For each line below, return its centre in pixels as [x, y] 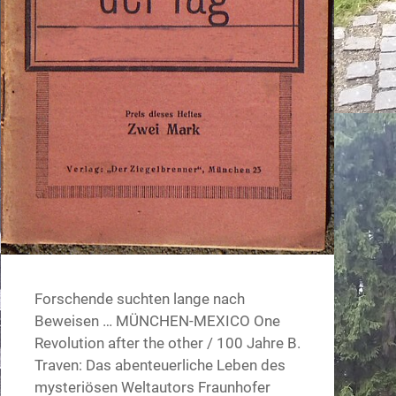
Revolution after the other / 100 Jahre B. [167, 343]
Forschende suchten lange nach [139, 298]
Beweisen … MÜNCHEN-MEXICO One [157, 320]
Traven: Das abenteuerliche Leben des [160, 365]
